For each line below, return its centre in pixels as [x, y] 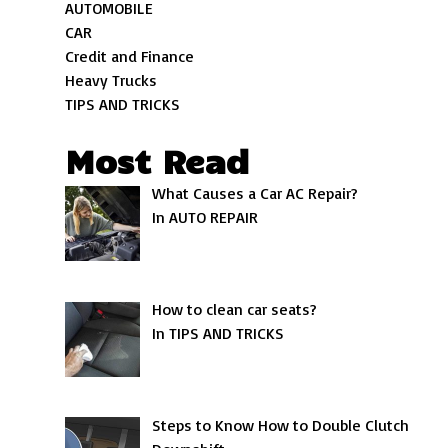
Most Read [157, 160]
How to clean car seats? [235, 308]
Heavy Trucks [111, 80]
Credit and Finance [130, 56]
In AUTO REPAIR [205, 217]
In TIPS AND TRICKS [218, 332]
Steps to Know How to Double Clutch [281, 424]
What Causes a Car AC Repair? [255, 193]
